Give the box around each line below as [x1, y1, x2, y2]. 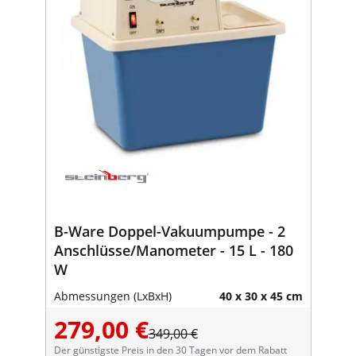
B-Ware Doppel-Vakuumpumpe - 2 [53, 221, 285, 241]
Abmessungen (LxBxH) [53, 288, 172, 304]
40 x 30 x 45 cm [219, 288, 303, 304]
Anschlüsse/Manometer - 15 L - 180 [53, 240, 293, 260]
